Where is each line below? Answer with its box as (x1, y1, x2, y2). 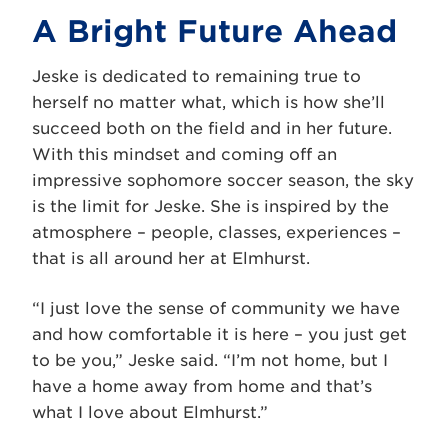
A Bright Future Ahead (32, 12, 397, 49)
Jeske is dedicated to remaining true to (32, 66, 361, 86)
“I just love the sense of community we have (32, 298, 400, 318)
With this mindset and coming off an (32, 144, 337, 164)
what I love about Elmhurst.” (32, 402, 268, 422)
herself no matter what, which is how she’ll (32, 92, 385, 112)
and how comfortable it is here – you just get (32, 324, 407, 344)
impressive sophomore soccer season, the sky (32, 170, 414, 190)
